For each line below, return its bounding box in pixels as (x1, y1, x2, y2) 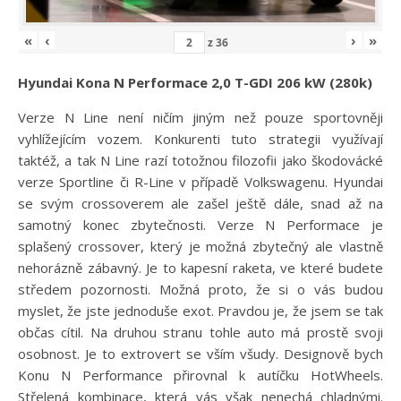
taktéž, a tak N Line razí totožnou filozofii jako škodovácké (18, 150, 383, 169)
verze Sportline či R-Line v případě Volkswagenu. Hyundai (18, 172, 383, 191)
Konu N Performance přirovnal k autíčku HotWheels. (18, 365, 383, 384)
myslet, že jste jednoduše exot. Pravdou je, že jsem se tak (18, 301, 383, 320)
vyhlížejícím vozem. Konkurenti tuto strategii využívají (18, 129, 383, 148)
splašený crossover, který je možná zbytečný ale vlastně (18, 236, 383, 255)
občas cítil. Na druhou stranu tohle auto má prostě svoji (18, 322, 383, 341)
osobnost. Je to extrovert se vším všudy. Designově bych (18, 344, 383, 363)
